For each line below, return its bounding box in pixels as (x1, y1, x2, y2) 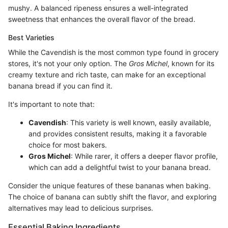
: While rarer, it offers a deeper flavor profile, (71, 151, 218, 160)
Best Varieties (8, 33, 54, 42)
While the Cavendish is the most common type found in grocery (8, 47, 219, 56)
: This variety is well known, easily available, (66, 118, 211, 127)
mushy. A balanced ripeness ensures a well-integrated (8, 3, 188, 12)
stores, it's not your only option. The (8, 59, 129, 68)
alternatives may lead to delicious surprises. (8, 203, 153, 212)
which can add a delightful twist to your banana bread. (28, 162, 211, 172)
